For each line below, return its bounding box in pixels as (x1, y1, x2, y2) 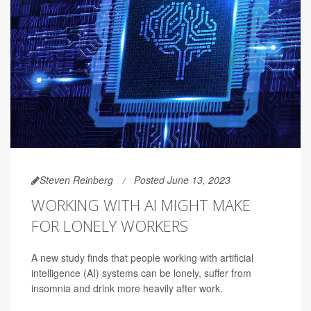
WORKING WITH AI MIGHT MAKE (31, 194, 251, 216)
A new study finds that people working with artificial (31, 251, 253, 265)
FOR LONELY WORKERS (31, 215, 188, 237)
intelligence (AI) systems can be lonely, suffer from (31, 266, 251, 280)
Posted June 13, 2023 (134, 173, 230, 187)
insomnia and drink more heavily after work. (31, 281, 223, 296)
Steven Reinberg (40, 173, 113, 187)
